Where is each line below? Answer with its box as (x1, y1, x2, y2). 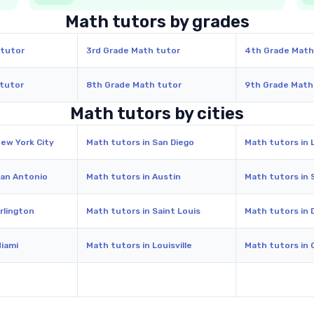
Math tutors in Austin (86, 172, 182, 182)
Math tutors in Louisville (86, 240, 193, 250)
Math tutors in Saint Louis (86, 206, 201, 216)
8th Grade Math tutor (86, 80, 182, 90)
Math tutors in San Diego (86, 137, 195, 147)
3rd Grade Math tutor (86, 46, 181, 55)
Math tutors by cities (70, 104, 244, 123)
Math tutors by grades (64, 12, 250, 32)
